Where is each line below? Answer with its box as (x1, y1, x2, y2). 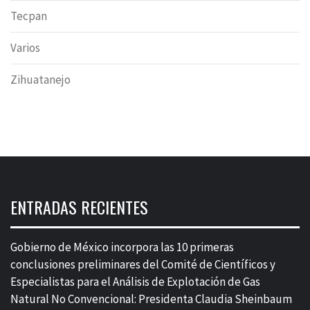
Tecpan (10, 8, 47, 24)
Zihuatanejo (10, 72, 71, 88)
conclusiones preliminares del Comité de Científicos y (10, 257, 275, 273)
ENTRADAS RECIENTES (10, 194, 148, 220)
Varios (10, 40, 40, 56)
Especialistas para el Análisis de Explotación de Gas (10, 274, 260, 290)
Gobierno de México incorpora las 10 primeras (10, 239, 234, 255)
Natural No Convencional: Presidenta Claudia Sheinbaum (10, 291, 292, 307)
